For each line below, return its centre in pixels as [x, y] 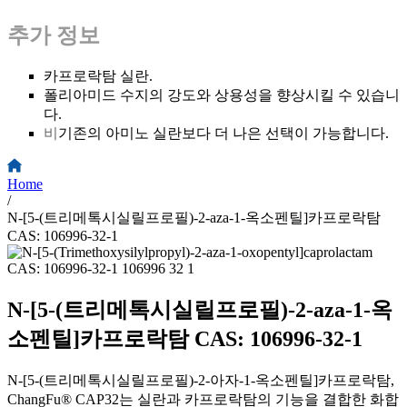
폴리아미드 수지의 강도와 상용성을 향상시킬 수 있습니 [222, 95]
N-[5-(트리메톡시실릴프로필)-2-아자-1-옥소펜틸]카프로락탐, [201, 381]
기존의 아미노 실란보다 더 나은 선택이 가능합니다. [223, 134]
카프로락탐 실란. [98, 76]
